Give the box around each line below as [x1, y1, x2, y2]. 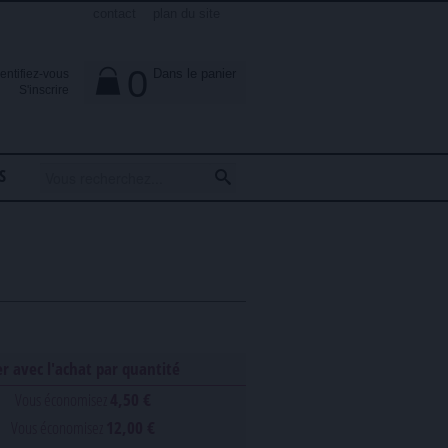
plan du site [153, 6, 220, 21]
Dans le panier [153, 66, 236, 81]
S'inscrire [19, 83, 69, 97]
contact [93, 6, 136, 21]
